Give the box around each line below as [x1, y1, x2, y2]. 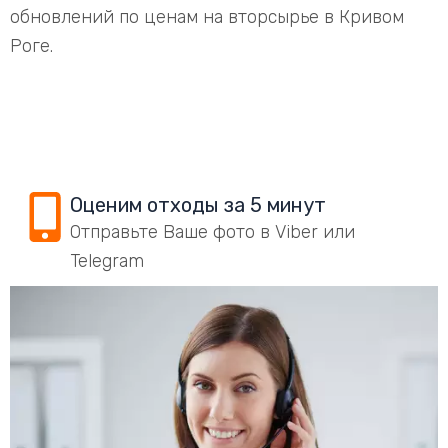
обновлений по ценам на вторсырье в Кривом [10, 5, 404, 28]
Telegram [70, 250, 144, 272]
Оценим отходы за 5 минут [70, 193, 326, 217]
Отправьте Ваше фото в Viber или [70, 221, 355, 243]
